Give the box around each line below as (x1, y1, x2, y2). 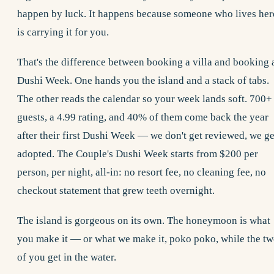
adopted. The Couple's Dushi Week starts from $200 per (17, 147, 258, 160)
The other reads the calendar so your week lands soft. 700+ (17, 92, 272, 105)
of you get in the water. (17, 251, 116, 263)
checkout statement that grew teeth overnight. (17, 184, 215, 196)
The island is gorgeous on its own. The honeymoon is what (17, 214, 270, 226)
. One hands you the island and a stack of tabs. (70, 74, 269, 86)
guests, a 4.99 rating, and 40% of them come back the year (17, 111, 268, 123)
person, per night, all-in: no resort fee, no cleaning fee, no (17, 166, 266, 178)
